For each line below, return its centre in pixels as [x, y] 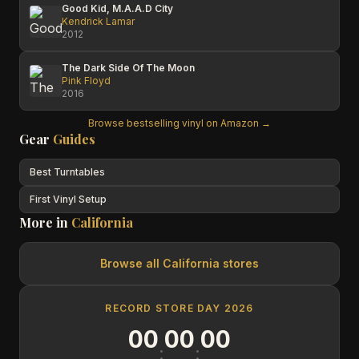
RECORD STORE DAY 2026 [179, 308]
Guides [74, 139]
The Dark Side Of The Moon [128, 68]
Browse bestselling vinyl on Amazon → [179, 123]
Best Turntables [67, 172]
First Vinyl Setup [68, 199]
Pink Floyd [86, 81]
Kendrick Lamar [98, 21]
